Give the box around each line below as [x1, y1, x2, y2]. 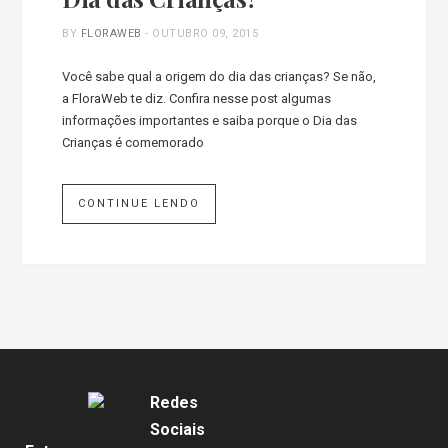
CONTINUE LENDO [78, 196, 201, 210]
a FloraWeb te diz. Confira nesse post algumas [62, 90, 332, 106]
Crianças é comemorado [62, 134, 205, 150]
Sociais [150, 419, 206, 439]
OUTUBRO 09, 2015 [152, 26, 259, 40]
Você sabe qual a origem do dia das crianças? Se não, [62, 68, 377, 84]
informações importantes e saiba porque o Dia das [62, 112, 358, 128]
